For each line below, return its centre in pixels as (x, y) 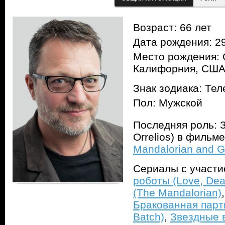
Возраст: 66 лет (172, 28)
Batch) (149, 217)
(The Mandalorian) (177, 193)
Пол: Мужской (168, 103)
